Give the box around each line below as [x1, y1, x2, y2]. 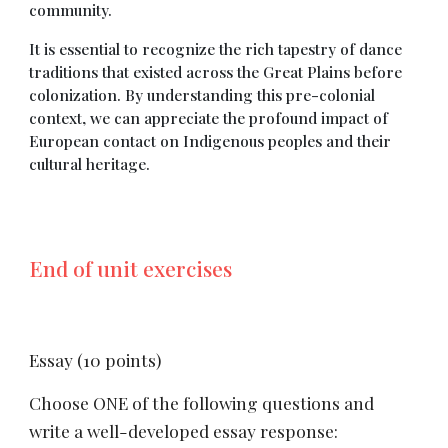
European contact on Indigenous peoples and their [29, 130, 392, 151]
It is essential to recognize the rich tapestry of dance [29, 38, 403, 59]
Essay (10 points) [29, 348, 162, 371]
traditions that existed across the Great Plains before [29, 61, 403, 82]
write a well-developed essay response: [29, 419, 339, 442]
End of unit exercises [29, 254, 233, 282]
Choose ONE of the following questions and [29, 391, 375, 414]
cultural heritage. [29, 153, 151, 174]
